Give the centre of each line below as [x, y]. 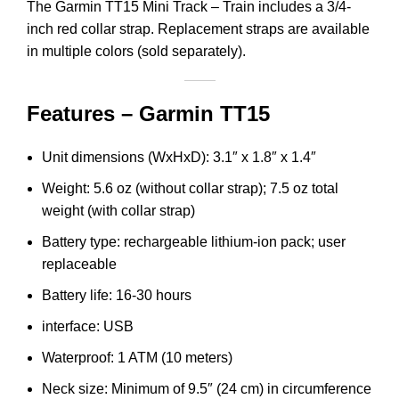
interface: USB [88, 326]
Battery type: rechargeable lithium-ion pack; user [194, 241]
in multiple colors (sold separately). [136, 51]
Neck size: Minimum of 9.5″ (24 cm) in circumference [207, 388]
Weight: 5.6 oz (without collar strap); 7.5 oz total [190, 188]
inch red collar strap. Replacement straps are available [198, 28]
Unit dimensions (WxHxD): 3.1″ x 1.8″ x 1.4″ [179, 157]
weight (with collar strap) [118, 210]
